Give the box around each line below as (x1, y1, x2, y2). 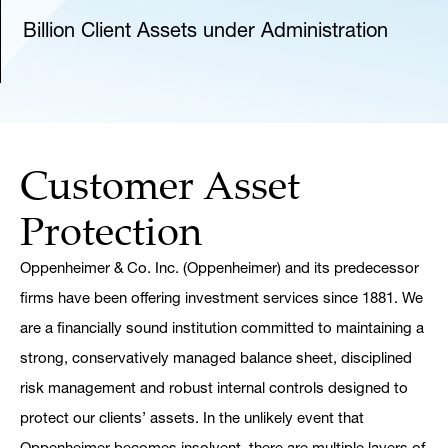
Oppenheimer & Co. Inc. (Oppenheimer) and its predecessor (20, 258, 419, 277)
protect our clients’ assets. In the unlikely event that (20, 408, 364, 427)
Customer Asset (20, 157, 300, 211)
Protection (20, 203, 202, 257)
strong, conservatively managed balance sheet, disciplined (20, 348, 412, 367)
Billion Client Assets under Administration (23, 18, 388, 42)
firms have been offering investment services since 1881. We (20, 288, 423, 307)
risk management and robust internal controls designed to (20, 378, 408, 397)
